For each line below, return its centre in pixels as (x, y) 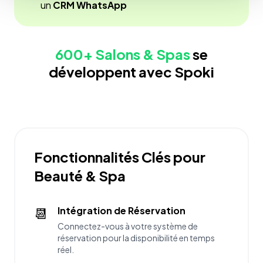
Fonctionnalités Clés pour (120, 157)
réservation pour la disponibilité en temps (136, 238)
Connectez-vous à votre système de (128, 226)
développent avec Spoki (131, 72)
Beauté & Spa (80, 176)
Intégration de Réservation (122, 211)
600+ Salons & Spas (123, 54)
